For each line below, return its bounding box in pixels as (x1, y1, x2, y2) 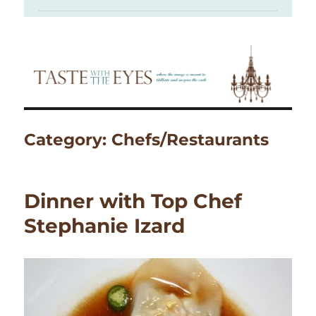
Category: (24, 130, 112, 150)
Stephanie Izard (24, 214, 186, 238)
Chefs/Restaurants (111, 130, 269, 150)
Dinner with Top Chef (24, 189, 243, 214)
